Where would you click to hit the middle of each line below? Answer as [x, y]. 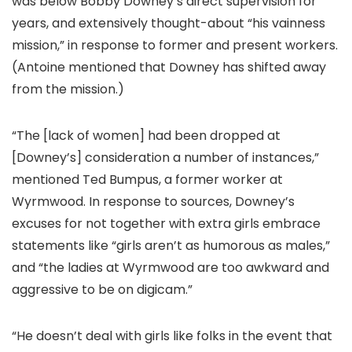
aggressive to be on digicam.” [102, 290]
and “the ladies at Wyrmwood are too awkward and [170, 268]
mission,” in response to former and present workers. [175, 45]
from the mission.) [68, 89]
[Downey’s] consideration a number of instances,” [165, 158]
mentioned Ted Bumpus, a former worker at [147, 180]
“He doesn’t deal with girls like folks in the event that [172, 336]
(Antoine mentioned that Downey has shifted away [169, 67]
